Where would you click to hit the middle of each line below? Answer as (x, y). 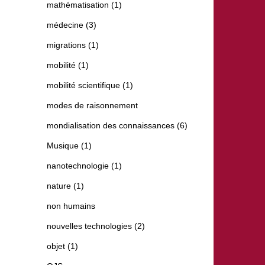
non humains (71, 206)
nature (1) (65, 186)
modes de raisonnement (92, 106)
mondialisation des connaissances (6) (117, 126)
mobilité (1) (68, 65)
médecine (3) (72, 25)
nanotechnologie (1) (84, 166)
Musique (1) (69, 146)
